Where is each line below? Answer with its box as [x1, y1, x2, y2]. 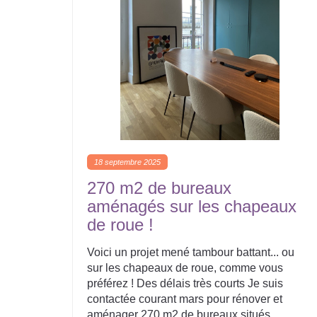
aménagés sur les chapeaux [87, 197, 296, 216]
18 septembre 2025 [94, 158, 161, 166]
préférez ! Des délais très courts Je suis [87, 277, 283, 289]
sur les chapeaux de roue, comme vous [87, 262, 283, 274]
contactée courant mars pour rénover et [87, 293, 282, 305]
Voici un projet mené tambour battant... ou [87, 246, 294, 258]
